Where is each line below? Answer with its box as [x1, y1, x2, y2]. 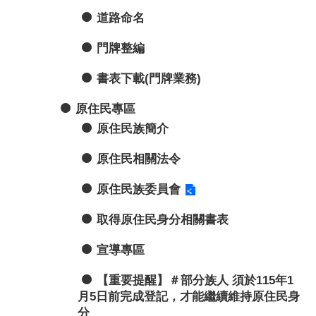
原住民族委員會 [97, 182, 181, 196]
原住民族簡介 [97, 121, 169, 135]
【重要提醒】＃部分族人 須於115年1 [97, 273, 293, 287]
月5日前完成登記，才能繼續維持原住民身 [78, 289, 300, 303]
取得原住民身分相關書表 [97, 212, 229, 226]
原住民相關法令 [97, 152, 181, 166]
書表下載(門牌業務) [97, 71, 201, 85]
